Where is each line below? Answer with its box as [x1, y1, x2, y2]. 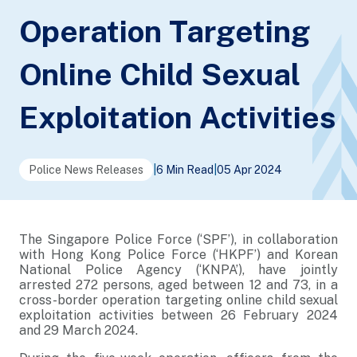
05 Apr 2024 [217, 163, 282, 176]
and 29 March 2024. [19, 323, 138, 338]
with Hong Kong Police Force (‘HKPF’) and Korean [19, 247, 338, 262]
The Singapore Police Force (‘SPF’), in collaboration [19, 232, 338, 247]
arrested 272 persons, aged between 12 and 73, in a [19, 277, 338, 292]
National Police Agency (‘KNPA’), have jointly [19, 262, 338, 277]
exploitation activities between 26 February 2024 [19, 308, 338, 323]
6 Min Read [156, 163, 214, 176]
